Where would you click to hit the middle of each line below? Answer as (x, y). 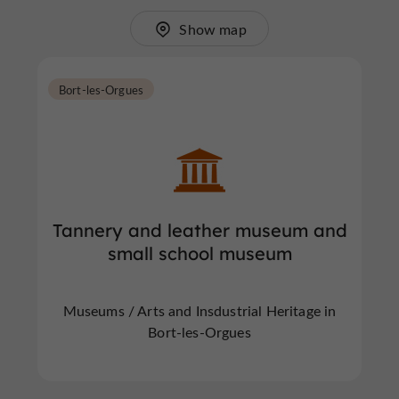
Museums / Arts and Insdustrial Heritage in (199, 310)
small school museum (199, 253)
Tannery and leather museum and (199, 230)
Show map (213, 29)
